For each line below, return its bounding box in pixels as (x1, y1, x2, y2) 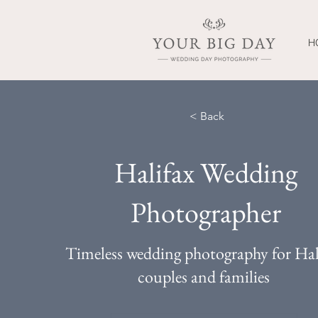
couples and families (138, 265, 270, 287)
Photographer (130, 194, 281, 231)
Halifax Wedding (114, 154, 297, 191)
